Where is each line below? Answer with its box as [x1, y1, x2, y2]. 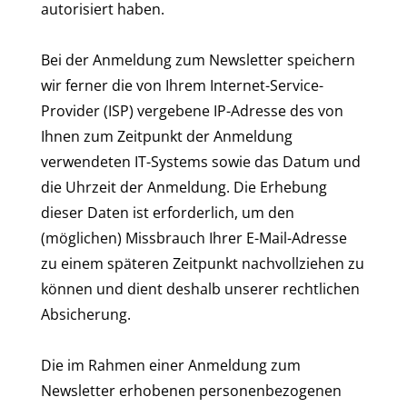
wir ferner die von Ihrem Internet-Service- [41, 75, 323, 95]
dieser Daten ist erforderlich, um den [41, 203, 294, 223]
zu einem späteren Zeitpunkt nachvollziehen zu [41, 253, 364, 273]
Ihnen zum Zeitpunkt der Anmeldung [41, 126, 293, 146]
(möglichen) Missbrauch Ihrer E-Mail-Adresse [41, 228, 347, 248]
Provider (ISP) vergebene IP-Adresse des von [41, 101, 343, 121]
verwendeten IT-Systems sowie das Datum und [41, 152, 361, 172]
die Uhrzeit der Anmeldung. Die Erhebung [41, 177, 327, 197]
